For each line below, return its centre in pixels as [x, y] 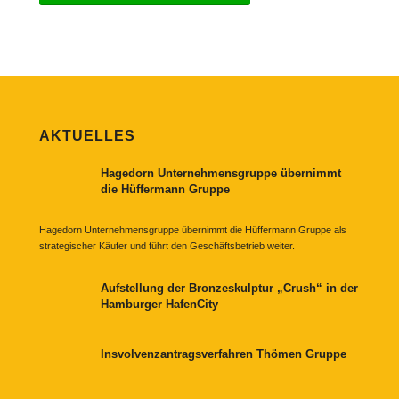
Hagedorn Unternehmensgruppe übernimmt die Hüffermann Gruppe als [192, 230]
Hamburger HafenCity [159, 304]
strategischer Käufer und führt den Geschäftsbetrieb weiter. [167, 246]
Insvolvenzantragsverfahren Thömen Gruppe [223, 354]
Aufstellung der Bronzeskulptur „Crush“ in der [229, 288]
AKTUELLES [87, 136]
